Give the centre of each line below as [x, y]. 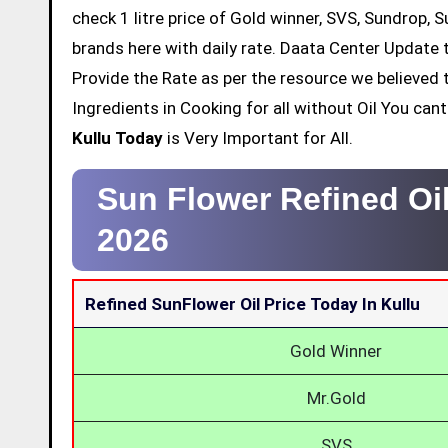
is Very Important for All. [258, 137]
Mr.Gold [336, 397]
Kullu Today [117, 137]
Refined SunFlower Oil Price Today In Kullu [253, 303]
